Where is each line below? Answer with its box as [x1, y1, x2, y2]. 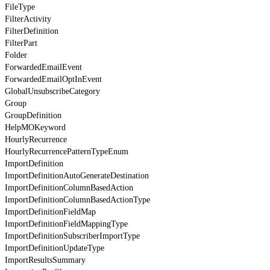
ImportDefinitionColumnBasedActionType [5, 195, 150, 204]
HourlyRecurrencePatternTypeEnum [5, 146, 128, 156]
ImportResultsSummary [5, 255, 86, 265]
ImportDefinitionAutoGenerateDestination [5, 171, 149, 180]
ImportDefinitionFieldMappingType [5, 219, 128, 228]
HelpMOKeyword [5, 122, 66, 132]
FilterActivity [5, 14, 51, 24]
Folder [5, 50, 27, 60]
